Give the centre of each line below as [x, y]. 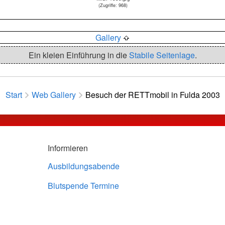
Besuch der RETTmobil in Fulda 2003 [152, 95]
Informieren [68, 148]
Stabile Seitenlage [162, 55]
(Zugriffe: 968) [113, 5]
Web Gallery [53, 95]
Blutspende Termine [84, 186]
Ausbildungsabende [84, 166]
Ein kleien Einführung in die [79, 55]
